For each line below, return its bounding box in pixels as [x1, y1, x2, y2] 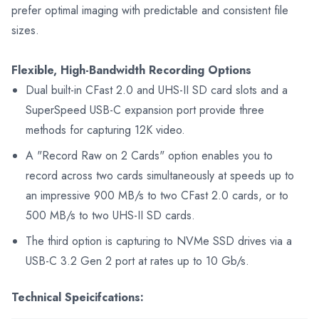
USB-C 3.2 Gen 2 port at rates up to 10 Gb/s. [26, 252, 249, 269]
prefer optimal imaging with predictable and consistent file [11, 1, 288, 19]
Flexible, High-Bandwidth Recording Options [11, 61, 251, 78]
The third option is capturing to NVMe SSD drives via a [26, 232, 292, 249]
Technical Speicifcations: [11, 288, 144, 305]
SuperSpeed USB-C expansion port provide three [26, 101, 264, 118]
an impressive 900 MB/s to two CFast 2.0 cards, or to [26, 187, 288, 204]
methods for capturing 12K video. [26, 121, 185, 138]
